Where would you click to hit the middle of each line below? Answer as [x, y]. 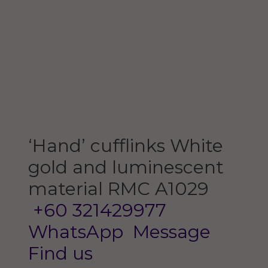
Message [169, 232]
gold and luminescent [126, 167]
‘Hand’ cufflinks [96, 146]
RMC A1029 [158, 189]
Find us [60, 254]
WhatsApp [75, 232]
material [65, 189]
